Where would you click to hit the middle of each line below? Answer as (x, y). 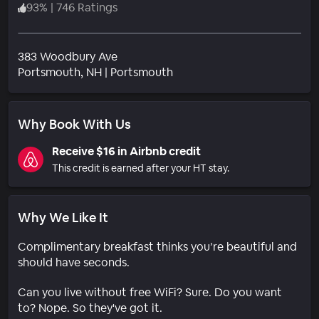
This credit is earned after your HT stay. (141, 168)
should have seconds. (74, 262)
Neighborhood (211, 71)
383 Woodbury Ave (68, 56)
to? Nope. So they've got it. (90, 308)
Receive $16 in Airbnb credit (126, 151)
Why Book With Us (74, 124)
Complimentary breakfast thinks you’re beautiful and (157, 246)
